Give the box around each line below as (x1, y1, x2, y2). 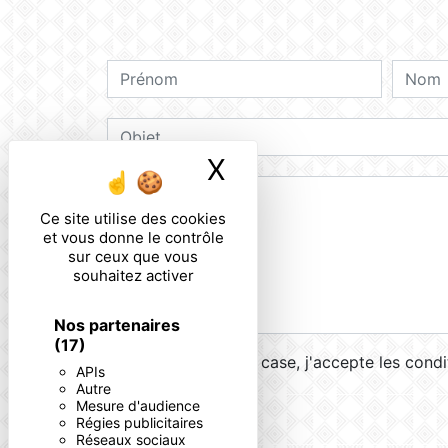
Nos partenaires (54, 315, 180, 335)
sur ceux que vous (68, 247, 198, 266)
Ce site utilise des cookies (40, 209, 226, 228)
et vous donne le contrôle (42, 228, 224, 247)
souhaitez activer (72, 266, 194, 285)
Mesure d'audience (76, 397, 200, 414)
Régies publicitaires (76, 414, 203, 431)
